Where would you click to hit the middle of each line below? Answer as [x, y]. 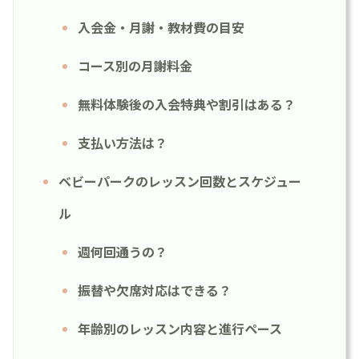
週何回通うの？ [123, 251]
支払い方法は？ [123, 142]
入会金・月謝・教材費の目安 [161, 27]
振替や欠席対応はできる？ [155, 290]
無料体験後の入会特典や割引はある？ [187, 104]
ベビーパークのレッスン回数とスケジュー [180, 181]
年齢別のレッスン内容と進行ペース [180, 328]
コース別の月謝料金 [135, 65]
